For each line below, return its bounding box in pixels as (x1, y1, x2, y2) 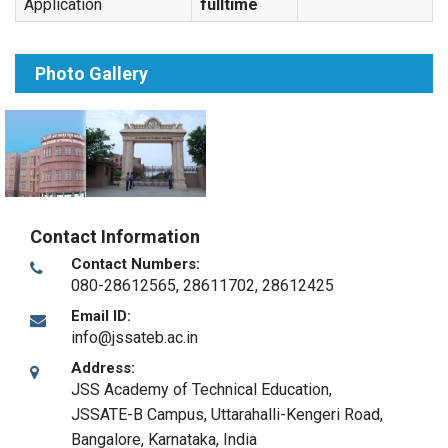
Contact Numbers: (71, 255, 200, 273)
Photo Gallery (35, 63, 148, 84)
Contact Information (30, 226, 200, 247)
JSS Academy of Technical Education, (71, 380, 332, 399)
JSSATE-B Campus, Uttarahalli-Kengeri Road (71, 405, 380, 424)
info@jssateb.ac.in (71, 328, 198, 347)
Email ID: (71, 307, 131, 325)
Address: (71, 359, 135, 377)
